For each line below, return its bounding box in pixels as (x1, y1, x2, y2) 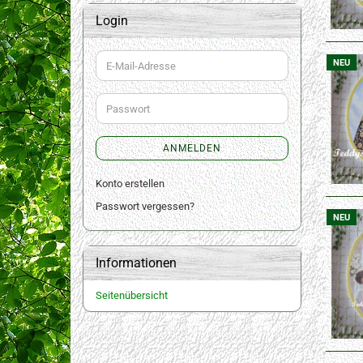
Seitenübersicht (96, 289, 168, 301)
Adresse (105, 88, 143, 100)
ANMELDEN (163, 143, 221, 154)
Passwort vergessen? (96, 200, 194, 212)
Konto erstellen (96, 177, 164, 190)
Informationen (96, 255, 177, 271)
